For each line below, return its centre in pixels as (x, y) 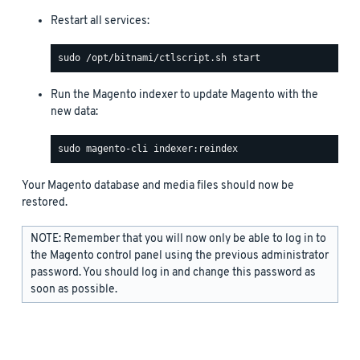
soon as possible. (74, 289)
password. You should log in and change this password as (173, 272)
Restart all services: (100, 21)
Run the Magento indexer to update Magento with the (184, 95)
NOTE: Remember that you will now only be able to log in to (178, 239)
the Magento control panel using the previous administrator (180, 256)
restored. (45, 202)
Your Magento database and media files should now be (158, 186)
